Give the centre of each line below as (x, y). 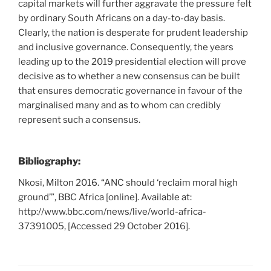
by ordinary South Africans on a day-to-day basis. (122, 18)
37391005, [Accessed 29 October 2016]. (104, 227)
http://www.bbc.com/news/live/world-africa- (112, 212)
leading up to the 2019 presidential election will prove (132, 61)
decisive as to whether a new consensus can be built (129, 76)
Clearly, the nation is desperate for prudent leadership (133, 32)
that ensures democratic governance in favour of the (130, 90)
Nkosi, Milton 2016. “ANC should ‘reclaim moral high (128, 183)
